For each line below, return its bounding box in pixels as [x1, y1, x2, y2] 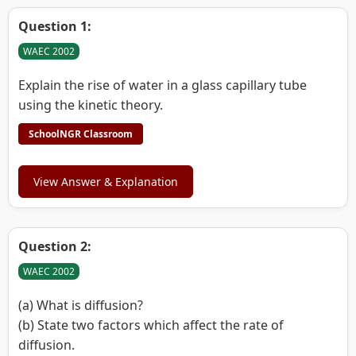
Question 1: [18, 17, 91, 35]
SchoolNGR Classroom [29, 126, 133, 141]
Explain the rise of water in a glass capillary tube [18, 75, 307, 94]
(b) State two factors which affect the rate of [18, 315, 284, 334]
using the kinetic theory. [18, 95, 163, 114]
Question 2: [18, 237, 91, 255]
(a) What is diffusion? [18, 296, 143, 314]
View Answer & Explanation [33, 173, 178, 189]
